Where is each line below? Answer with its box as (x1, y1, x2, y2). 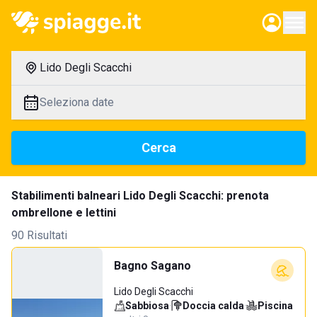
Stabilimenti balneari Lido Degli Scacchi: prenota (11, 189, 269, 202)
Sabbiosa (125, 300, 169, 311)
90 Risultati (11, 229, 67, 242)
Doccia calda (183, 300, 244, 311)
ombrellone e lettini (11, 206, 116, 219)
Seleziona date (40, 96, 114, 109)
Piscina (258, 300, 293, 311)
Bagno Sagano (114, 259, 191, 272)
